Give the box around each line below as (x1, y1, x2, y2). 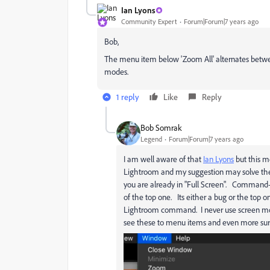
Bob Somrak (140, 122, 182, 133)
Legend (140, 134, 162, 144)
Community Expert (121, 17, 177, 27)
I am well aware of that (124, 153, 203, 164)
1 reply (116, 91, 139, 102)
